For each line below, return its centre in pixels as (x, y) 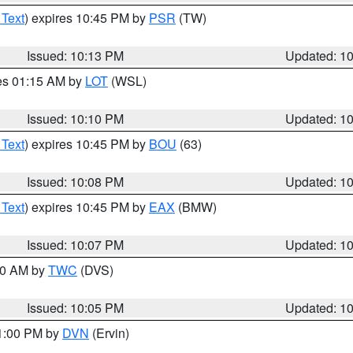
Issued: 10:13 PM (76, 56)
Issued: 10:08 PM (76, 182)
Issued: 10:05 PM (76, 308)
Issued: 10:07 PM (76, 245)
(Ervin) (109, 333)
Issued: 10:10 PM (76, 119)
